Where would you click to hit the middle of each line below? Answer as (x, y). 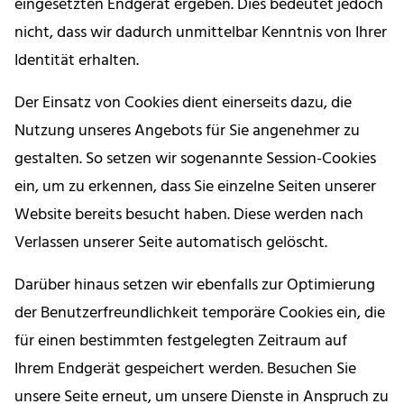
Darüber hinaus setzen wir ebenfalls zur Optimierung (195, 286)
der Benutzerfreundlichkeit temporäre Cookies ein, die (200, 314)
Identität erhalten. (77, 61)
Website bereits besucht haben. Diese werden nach (189, 216)
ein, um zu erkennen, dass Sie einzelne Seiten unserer (195, 188)
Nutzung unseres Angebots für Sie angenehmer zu (187, 132)
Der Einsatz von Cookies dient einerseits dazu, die (183, 104)
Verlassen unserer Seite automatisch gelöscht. (171, 243)
